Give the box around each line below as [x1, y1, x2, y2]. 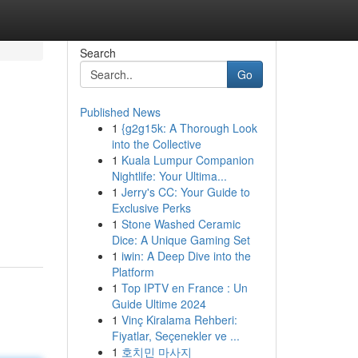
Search [79, 45, 116, 61]
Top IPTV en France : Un [121, 280, 248, 296]
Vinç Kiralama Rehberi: [121, 312, 237, 328]
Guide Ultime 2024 [111, 296, 206, 312]
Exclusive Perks [111, 200, 191, 216]
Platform [111, 264, 154, 280]
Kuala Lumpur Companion [121, 152, 254, 168]
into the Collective [111, 136, 201, 152]
